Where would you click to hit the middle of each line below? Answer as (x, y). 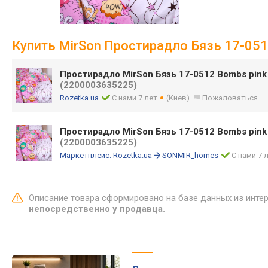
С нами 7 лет (135, 98)
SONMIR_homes (190, 155)
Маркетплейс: (86, 155)
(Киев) (178, 98)
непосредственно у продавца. (97, 209)
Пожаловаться (230, 98)
